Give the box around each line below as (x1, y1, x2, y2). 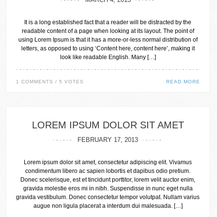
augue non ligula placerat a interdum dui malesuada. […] (33, 202, 183, 209)
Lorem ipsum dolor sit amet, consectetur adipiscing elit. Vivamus (24, 159, 192, 166)
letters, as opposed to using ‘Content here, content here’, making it (21, 45, 195, 52)
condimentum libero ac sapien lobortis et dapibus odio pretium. (25, 168, 191, 174)
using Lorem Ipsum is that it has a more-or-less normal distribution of (18, 36, 198, 43)
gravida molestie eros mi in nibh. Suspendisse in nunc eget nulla (23, 185, 193, 192)
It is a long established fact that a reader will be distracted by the (24, 19, 192, 26)
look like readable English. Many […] (60, 54, 156, 61)
